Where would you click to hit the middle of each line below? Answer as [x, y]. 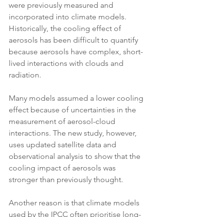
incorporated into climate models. [69, 17]
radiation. [26, 75]
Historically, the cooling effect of [66, 29]
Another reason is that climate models [75, 203]
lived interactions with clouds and [67, 63]
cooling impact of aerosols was [63, 168]
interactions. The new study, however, [74, 133]
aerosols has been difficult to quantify [74, 40]
